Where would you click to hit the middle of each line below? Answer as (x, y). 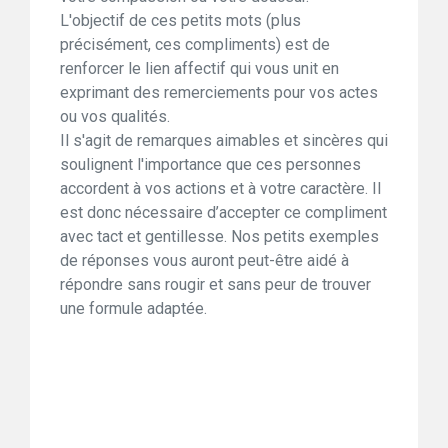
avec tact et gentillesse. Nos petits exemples (219, 237)
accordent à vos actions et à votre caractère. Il (220, 189)
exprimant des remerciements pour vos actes (219, 93)
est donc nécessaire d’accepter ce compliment (223, 213)
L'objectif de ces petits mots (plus (180, 21)
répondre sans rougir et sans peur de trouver (215, 285)
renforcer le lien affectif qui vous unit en (199, 69)
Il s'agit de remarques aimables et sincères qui (224, 141)
